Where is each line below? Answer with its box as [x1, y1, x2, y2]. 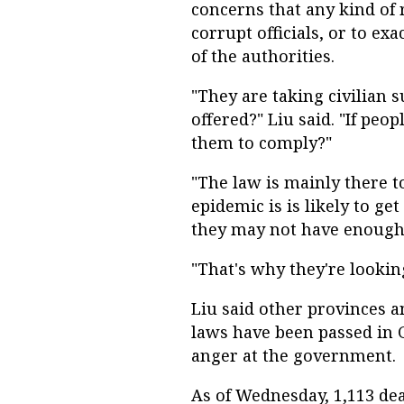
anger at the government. [191, 344, 396, 367]
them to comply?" [191, 132, 332, 154]
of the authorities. [191, 45, 335, 68]
